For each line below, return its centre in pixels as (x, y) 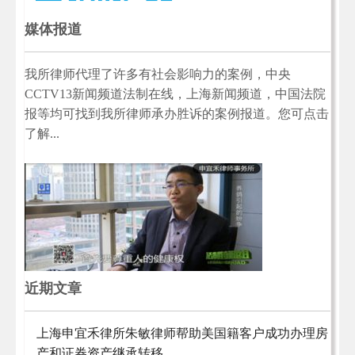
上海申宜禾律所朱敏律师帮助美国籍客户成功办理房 (182, 334)
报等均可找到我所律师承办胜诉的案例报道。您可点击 (177, 114)
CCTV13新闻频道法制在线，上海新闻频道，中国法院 (175, 94)
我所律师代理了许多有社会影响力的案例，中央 (158, 74)
